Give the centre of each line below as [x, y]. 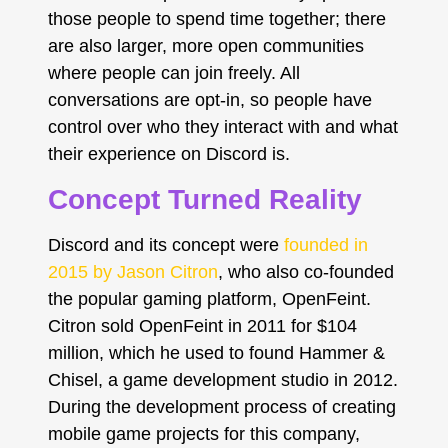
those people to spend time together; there [216, 19]
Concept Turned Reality [204, 199]
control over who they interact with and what [222, 127]
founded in [325, 244]
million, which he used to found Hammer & [216, 352]
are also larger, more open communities [205, 46]
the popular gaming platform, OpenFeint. [209, 298]
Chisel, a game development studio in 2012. [222, 379]
